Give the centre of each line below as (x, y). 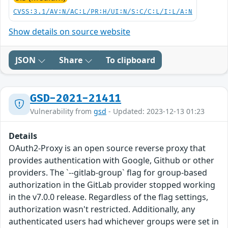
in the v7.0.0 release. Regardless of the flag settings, (108, 197)
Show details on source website (69, 32)
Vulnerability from (62, 111)
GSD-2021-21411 (76, 99)
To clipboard (131, 60)
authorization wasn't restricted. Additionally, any (102, 209)
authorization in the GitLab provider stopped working (112, 185)
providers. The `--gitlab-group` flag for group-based (108, 173)
